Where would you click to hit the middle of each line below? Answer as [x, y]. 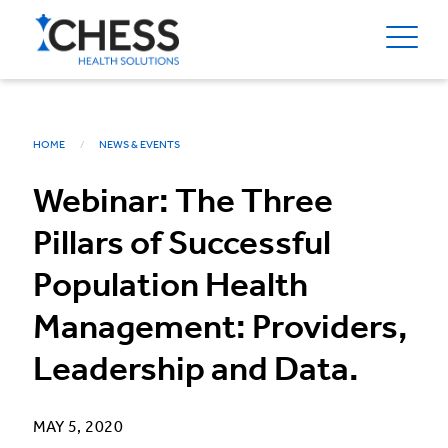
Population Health [170, 287]
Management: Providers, [220, 329]
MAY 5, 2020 [78, 427]
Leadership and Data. [196, 371]
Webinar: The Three [183, 203]
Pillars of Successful [182, 245]
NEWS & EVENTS [139, 145]
